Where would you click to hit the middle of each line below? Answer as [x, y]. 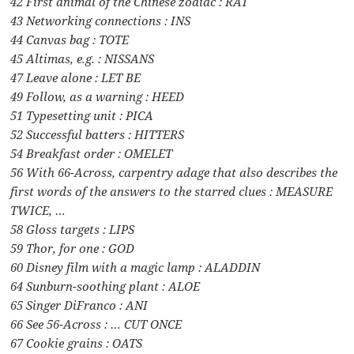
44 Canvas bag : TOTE [70, 40]
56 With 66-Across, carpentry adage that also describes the [174, 173]
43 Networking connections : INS [101, 21]
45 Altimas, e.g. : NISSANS [83, 59]
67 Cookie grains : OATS [77, 343]
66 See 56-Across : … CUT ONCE [96, 324]
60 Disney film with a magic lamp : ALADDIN [136, 267]
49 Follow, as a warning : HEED [98, 97]
